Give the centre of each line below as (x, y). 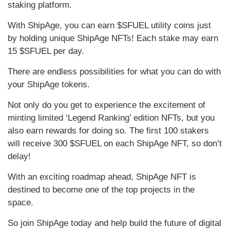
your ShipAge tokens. (49, 85)
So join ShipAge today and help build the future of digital (114, 223)
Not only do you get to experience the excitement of (107, 105)
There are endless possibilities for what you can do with (114, 72)
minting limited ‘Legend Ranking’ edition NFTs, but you (111, 118)
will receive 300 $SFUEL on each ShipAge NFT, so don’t (115, 144)
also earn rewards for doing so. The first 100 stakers (108, 131)
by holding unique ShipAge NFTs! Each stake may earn (113, 39)
